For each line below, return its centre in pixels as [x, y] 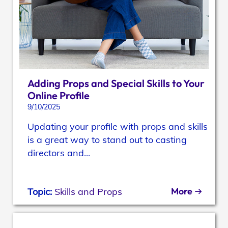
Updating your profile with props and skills [118, 127]
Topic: [41, 192]
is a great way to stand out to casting [107, 140]
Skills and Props [89, 192]
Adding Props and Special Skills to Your [116, 83]
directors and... [59, 153]
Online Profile [59, 96]
